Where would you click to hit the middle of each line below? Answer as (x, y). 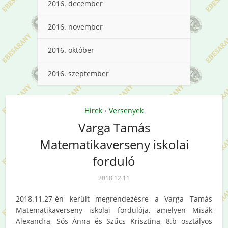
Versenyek (126, 110)
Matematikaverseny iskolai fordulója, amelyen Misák (114, 210)
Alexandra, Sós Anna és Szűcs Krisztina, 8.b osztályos (114, 221)
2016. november (75, 26)
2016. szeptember (78, 73)
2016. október (71, 50)
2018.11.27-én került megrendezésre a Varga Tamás (114, 198)
